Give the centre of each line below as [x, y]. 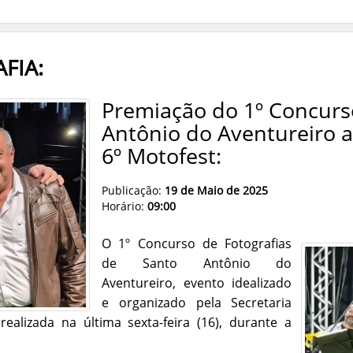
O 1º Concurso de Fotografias [197, 243]
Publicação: [132, 190]
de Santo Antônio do [197, 263]
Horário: [125, 206]
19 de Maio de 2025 [215, 190]
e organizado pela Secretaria [197, 302]
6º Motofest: [162, 155]
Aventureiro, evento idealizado [197, 282]
